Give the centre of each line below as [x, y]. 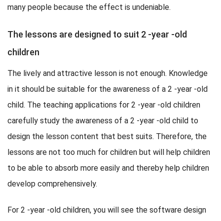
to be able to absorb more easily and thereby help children [108, 168]
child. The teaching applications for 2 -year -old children [104, 105]
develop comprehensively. [52, 184]
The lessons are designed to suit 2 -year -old [97, 34]
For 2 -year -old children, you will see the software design [107, 210]
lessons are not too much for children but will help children [109, 152]
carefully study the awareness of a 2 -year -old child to [103, 120]
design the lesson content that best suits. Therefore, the [107, 136]
